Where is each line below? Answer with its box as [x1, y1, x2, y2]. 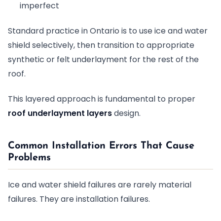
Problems [8, 153, 51, 163]
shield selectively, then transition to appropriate [8, 39, 194, 51]
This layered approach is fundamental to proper [8, 93, 195, 105]
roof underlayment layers [8, 108, 112, 119]
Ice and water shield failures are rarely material [8, 179, 191, 190]
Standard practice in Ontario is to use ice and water [8, 25, 208, 37]
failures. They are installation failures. [8, 193, 150, 205]
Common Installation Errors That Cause [8, 141, 194, 151]
